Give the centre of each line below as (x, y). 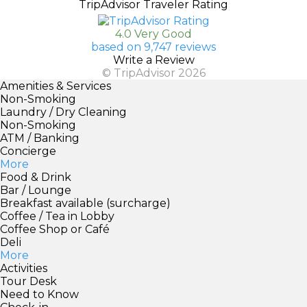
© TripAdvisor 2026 (153, 73)
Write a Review (153, 60)
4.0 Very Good (153, 34)
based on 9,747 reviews (153, 47)
